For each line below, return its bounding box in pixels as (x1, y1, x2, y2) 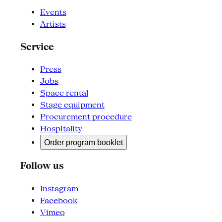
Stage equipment (40, 100, 105, 110)
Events (40, 7, 66, 17)
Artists (40, 19, 66, 29)
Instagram (40, 183, 78, 193)
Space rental (40, 88, 88, 98)
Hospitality (40, 123, 82, 133)
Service (20, 41, 54, 52)
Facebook (40, 195, 77, 205)
